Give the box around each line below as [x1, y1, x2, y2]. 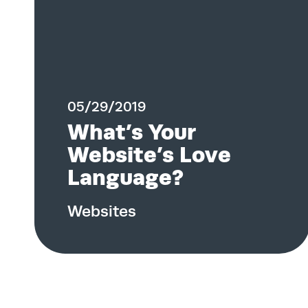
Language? [67, 164, 184, 190]
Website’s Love [67, 142, 231, 168]
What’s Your [67, 119, 196, 145]
